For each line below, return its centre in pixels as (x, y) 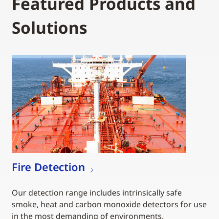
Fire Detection (48, 166)
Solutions (49, 27)
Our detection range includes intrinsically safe (97, 192)
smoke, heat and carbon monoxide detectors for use (109, 204)
